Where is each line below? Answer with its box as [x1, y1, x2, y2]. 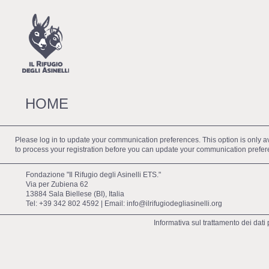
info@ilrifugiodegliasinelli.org [127, 199, 222, 208]
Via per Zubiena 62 [26, 180, 88, 189]
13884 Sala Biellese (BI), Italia [26, 189, 124, 198]
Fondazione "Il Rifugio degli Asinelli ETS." [26, 170, 161, 179]
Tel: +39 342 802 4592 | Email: [26, 199, 127, 208]
